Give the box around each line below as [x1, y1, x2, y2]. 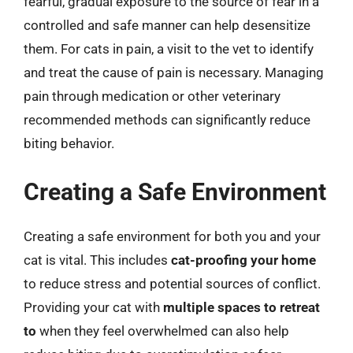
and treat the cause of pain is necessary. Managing [24, 65, 324, 80]
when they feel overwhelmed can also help [36, 322, 289, 339]
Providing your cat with [24, 299, 163, 315]
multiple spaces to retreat [163, 299, 320, 315]
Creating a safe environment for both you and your [24, 228, 321, 244]
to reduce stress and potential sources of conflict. [24, 275, 321, 292]
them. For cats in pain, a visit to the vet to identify [24, 41, 314, 57]
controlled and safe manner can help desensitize [24, 17, 310, 33]
